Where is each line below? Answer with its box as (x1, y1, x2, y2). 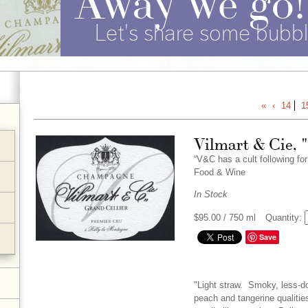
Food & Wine (194, 166, 249, 177)
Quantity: (265, 212, 302, 223)
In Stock (194, 188, 228, 199)
